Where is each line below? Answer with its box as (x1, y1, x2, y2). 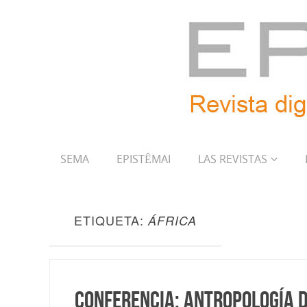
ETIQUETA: (74, 211, 148, 229)
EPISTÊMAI (116, 151, 171, 167)
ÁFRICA (148, 212, 197, 229)
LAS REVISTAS (198, 151, 267, 167)
